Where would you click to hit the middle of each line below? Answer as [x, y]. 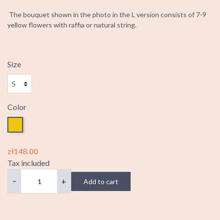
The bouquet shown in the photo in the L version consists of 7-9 [107, 15]
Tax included [28, 163]
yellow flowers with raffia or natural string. [72, 25]
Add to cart [101, 181]
